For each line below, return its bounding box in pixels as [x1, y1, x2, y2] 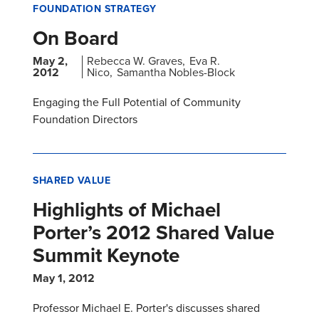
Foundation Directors [33, 111, 137, 128]
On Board [33, 23, 118, 53]
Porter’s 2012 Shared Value [33, 218, 274, 248]
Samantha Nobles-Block [117, 64, 236, 81]
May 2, [33, 53, 68, 70]
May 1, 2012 [33, 270, 95, 287]
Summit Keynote [33, 241, 179, 271]
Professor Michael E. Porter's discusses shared [33, 300, 260, 317]
